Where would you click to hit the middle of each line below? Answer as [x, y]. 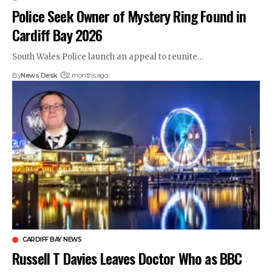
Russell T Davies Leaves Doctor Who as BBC [127, 258]
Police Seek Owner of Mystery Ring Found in [129, 15]
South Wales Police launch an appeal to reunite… [108, 56]
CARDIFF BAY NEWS [52, 239]
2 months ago [87, 75]
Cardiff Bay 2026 [57, 34]
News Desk [39, 75]
